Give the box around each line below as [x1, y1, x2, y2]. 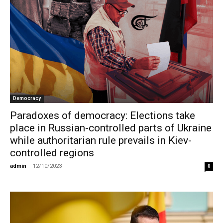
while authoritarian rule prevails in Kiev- [10, 134, 192, 146]
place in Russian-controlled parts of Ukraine [10, 121, 212, 134]
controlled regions [10, 146, 94, 159]
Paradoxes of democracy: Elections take [10, 109, 195, 121]
